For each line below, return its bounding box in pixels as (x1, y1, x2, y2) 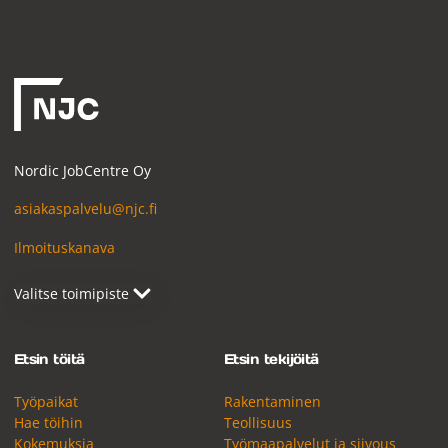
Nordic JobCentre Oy (13, 160, 151, 180)
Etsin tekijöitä (224, 350, 319, 369)
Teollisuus (224, 413, 292, 433)
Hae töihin (13, 413, 83, 433)
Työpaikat (13, 392, 78, 412)
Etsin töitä (13, 350, 85, 369)
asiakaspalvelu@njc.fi (13, 199, 157, 219)
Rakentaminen (224, 392, 321, 412)
